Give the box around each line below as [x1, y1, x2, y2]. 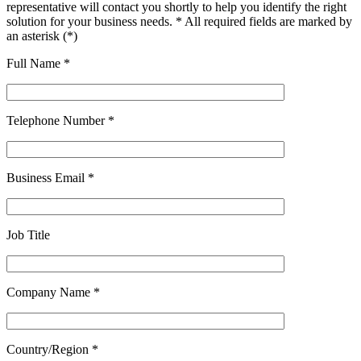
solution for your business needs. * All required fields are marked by [6, 15, 352, 29]
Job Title [6, 228, 50, 243]
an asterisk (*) [6, 29, 77, 44]
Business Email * [6, 171, 94, 185]
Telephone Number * [6, 114, 114, 128]
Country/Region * [6, 342, 98, 357]
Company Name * [6, 285, 100, 300]
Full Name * [6, 56, 70, 71]
